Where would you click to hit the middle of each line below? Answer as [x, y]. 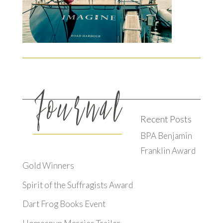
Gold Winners [48, 166]
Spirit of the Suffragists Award [77, 185]
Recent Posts [166, 119]
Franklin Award [168, 151]
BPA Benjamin [166, 136]
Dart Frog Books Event [64, 204]
